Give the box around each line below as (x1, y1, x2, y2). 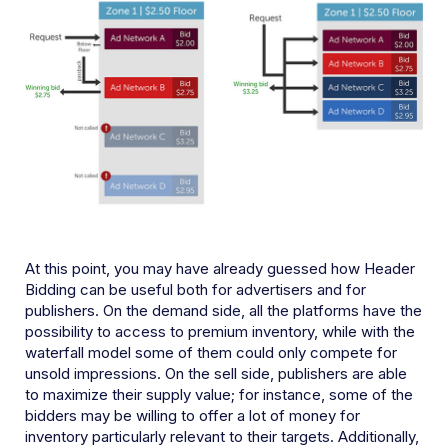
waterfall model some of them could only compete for (25, 343, 397, 363)
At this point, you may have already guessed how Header (25, 259, 415, 279)
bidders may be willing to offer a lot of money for (25, 406, 360, 426)
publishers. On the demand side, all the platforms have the (25, 301, 422, 321)
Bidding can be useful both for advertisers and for (25, 280, 366, 300)
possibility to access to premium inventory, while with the (25, 322, 415, 342)
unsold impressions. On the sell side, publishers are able (25, 364, 407, 384)
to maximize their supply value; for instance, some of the (25, 385, 413, 405)
